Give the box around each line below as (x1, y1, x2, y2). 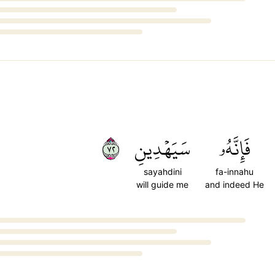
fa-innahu (215, 166, 254, 177)
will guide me (136, 179, 188, 190)
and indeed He (205, 179, 264, 190)
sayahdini (143, 166, 182, 177)
